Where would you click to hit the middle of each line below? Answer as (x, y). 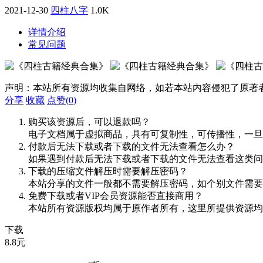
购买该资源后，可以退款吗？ (89, 122)
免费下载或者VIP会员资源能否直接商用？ (116, 195)
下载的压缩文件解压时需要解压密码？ (108, 171)
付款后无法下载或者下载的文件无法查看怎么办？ (131, 146)
